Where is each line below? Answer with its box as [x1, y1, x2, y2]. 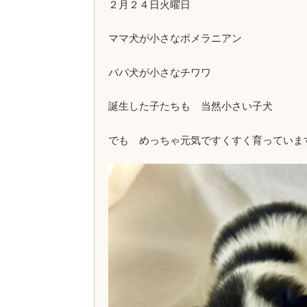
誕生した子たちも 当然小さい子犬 [108, 98, 273, 112]
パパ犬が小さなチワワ [108, 64, 211, 79]
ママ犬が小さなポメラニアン [108, 30, 242, 45]
